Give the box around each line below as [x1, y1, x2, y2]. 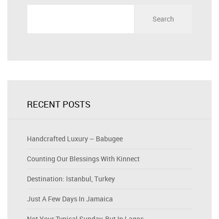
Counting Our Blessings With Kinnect [27, 154, 140, 163]
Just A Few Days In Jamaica [27, 194, 113, 203]
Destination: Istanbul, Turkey [27, 174, 115, 183]
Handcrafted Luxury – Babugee [27, 134, 123, 143]
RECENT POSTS [27, 98, 90, 110]
